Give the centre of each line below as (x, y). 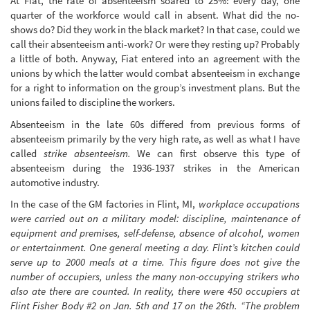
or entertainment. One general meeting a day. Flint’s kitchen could (155, 248)
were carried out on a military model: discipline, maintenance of (155, 219)
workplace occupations (249, 204)
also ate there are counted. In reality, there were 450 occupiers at (155, 291)
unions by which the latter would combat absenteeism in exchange (155, 73)
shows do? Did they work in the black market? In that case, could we (155, 30)
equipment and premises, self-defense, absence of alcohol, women (155, 233)
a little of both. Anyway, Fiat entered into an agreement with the (155, 59)
